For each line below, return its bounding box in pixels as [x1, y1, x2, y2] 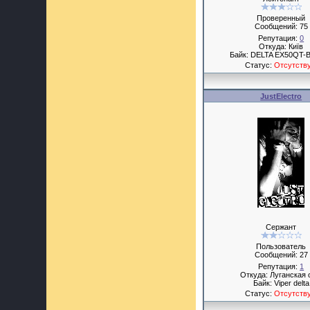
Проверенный [257, 14, 306, 22]
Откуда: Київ [259, 42, 304, 51]
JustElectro [260, 92, 302, 100]
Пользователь [256, 242, 307, 250]
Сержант [266, 223, 297, 231]
